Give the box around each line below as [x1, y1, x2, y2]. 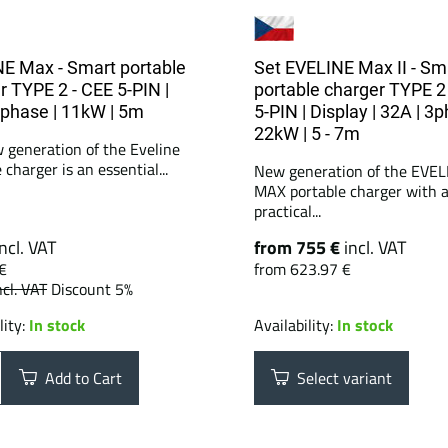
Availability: [254, 313, 337, 337]
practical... [254, 199, 321, 223]
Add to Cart [37, 366, 122, 390]
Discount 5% [51, 277, 133, 301]
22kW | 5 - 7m [254, 123, 360, 144]
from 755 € [254, 234, 344, 261]
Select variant [289, 366, 392, 390]
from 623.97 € [254, 257, 351, 281]
